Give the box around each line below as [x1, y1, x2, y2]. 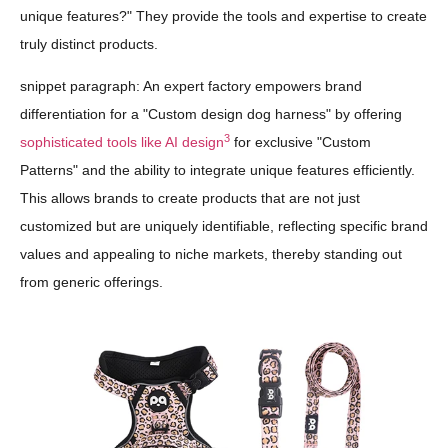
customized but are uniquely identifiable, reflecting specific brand [20, 218, 428, 235]
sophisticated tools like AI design [20, 134, 224, 151]
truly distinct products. [20, 35, 158, 52]
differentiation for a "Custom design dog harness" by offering [20, 106, 402, 123]
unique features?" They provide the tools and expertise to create [20, 7, 427, 24]
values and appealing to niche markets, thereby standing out [20, 246, 402, 263]
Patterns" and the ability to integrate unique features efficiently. [20, 162, 415, 179]
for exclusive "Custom [230, 134, 371, 151]
